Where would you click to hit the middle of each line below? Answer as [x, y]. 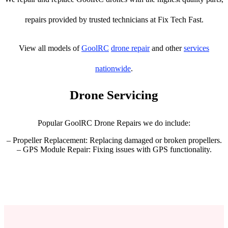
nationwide [113, 68]
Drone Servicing [114, 95]
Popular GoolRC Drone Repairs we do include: [114, 123]
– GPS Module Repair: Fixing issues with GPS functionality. [114, 149]
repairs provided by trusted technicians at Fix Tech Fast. [114, 20]
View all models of [50, 48]
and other [167, 48]
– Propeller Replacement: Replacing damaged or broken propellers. [114, 140]
